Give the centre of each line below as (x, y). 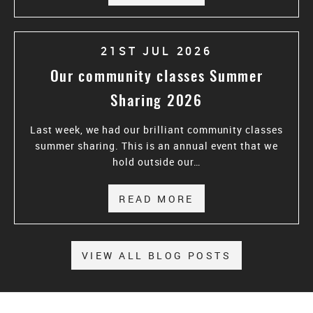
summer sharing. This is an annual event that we (156, 145)
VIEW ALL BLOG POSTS (156, 256)
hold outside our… (156, 161)
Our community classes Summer (156, 78)
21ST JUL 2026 (156, 51)
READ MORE (156, 198)
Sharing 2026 (156, 102)
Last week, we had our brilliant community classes (156, 129)
